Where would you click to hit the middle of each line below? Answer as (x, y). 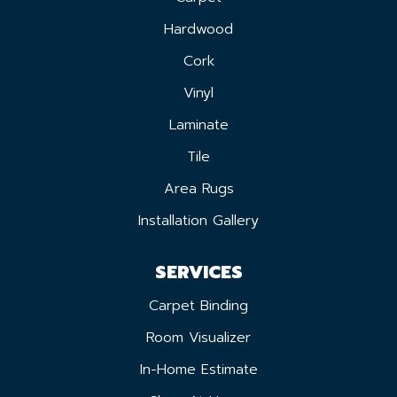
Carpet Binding (198, 306)
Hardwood (198, 30)
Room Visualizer (198, 338)
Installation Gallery (198, 221)
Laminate (198, 125)
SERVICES (198, 272)
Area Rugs (198, 189)
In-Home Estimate (198, 370)
